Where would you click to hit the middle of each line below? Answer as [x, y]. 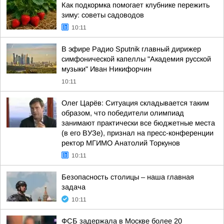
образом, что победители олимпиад [123, 113]
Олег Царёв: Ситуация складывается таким [135, 103]
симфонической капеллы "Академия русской [136, 59]
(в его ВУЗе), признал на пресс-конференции [137, 133]
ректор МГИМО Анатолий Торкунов [121, 143]
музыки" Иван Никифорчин [106, 69]
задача [73, 187]
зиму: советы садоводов [103, 15]
